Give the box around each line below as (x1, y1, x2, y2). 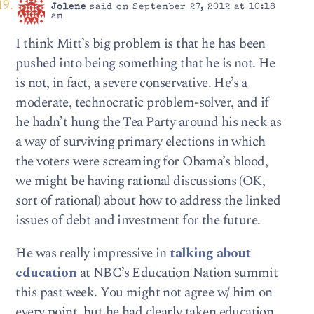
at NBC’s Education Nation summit (76, 263, 278, 284)
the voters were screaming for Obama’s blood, (15, 151, 268, 172)
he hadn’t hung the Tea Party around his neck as (15, 112, 282, 133)
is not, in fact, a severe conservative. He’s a (15, 73, 247, 94)
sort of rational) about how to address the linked (15, 191, 281, 212)
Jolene (50, 2, 86, 12)
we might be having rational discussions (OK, (15, 171, 266, 192)
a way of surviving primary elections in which (15, 132, 266, 153)
